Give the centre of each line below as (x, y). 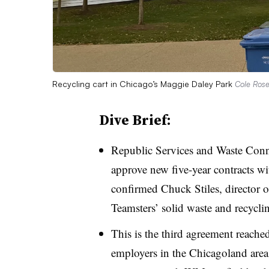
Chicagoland (218, 252)
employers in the (150, 252)
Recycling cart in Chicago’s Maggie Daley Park (144, 83)
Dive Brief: (135, 119)
